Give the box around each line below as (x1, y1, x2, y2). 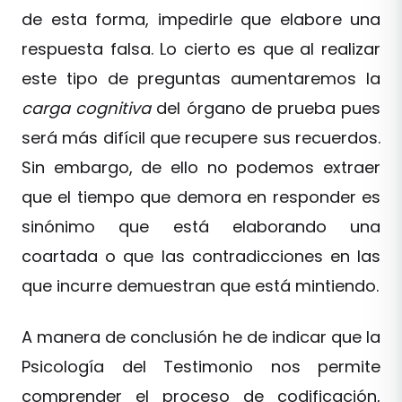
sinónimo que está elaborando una (22, 214, 380, 238)
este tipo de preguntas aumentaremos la (22, 66, 380, 90)
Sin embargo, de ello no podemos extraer (22, 155, 380, 179)
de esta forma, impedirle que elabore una (22, 7, 380, 31)
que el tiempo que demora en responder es (22, 185, 380, 208)
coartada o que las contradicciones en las (22, 244, 380, 267)
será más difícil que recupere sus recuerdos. (22, 126, 380, 149)
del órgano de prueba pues (151, 96, 381, 119)
